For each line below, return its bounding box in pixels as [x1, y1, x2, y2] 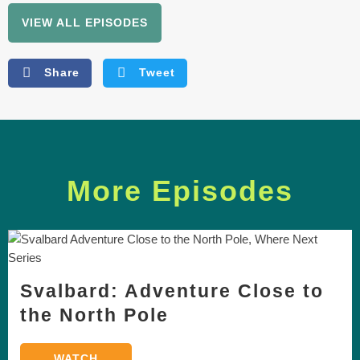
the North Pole [20, 304, 169, 325]
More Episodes [67, 174, 293, 207]
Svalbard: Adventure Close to [20, 280, 324, 301]
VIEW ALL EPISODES [22, 15, 148, 29]
